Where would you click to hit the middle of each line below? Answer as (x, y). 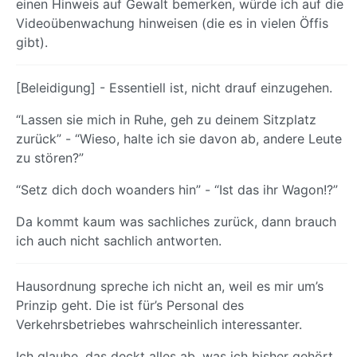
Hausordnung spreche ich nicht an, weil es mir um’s (170, 286)
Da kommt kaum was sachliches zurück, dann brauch (176, 222)
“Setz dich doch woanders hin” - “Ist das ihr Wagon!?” (177, 190)
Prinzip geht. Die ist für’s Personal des (130, 306)
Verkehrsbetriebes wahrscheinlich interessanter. (159, 325)
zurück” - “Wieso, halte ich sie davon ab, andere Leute (179, 139)
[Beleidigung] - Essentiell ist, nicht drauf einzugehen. (174, 88)
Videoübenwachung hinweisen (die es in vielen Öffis (172, 24)
